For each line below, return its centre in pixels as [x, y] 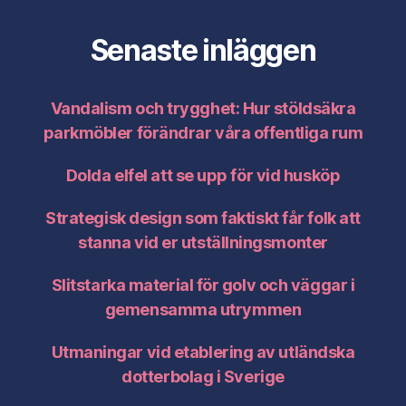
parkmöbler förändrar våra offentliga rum [203, 132]
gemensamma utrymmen [203, 309]
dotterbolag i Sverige [203, 376]
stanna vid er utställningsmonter [203, 242]
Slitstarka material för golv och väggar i [203, 285]
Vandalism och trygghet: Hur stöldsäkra [203, 108]
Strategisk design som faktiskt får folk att [203, 217]
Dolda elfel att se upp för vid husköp [203, 175]
